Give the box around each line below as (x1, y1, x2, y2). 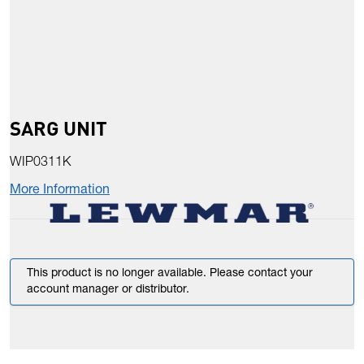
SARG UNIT (10, 115, 107, 141)
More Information (10, 184, 110, 198)
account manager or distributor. (27, 284, 189, 297)
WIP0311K (10, 157, 71, 171)
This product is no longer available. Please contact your (27, 268, 313, 280)
